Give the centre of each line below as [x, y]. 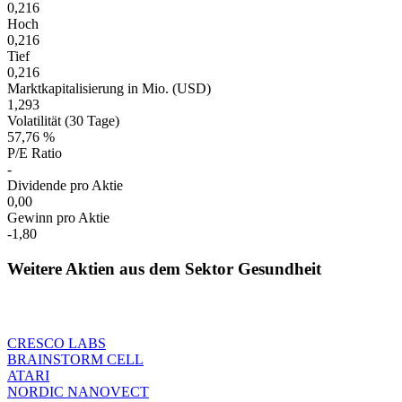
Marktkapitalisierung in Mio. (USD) [109, 89]
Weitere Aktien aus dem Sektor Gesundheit [164, 268]
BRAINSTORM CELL [75, 359]
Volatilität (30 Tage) [63, 121]
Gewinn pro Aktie [58, 218]
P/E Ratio [35, 153]
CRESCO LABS [57, 343]
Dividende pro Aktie [65, 186]
